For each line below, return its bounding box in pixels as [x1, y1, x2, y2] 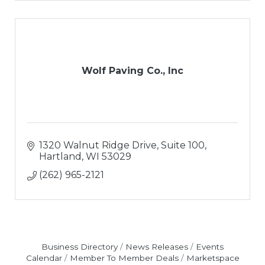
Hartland [39, 150, 82, 162]
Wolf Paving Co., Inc [82, 64, 183, 76]
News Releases [125, 241, 188, 251]
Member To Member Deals [69, 253, 179, 263]
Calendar [25, 253, 62, 263]
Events [196, 241, 224, 251]
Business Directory [41, 241, 118, 251]
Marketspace [186, 253, 240, 263]
